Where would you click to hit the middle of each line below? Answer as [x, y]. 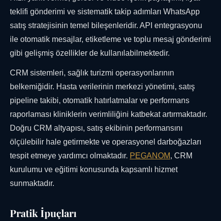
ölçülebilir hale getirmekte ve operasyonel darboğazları [106, 142]
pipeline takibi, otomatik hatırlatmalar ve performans [100, 101]
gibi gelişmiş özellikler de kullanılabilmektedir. [90, 53]
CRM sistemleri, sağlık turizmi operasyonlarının [92, 73]
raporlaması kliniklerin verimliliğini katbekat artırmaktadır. [109, 114]
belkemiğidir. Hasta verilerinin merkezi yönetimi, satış [102, 87]
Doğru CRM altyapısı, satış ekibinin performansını [96, 128]
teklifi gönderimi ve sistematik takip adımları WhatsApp [105, 12]
